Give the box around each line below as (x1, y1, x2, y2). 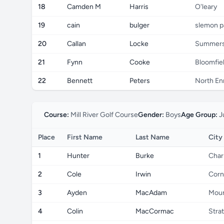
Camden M (67, 2, 101, 11)
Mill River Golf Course (69, 110, 138, 119)
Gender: (138, 110, 164, 119)
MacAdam (135, 188, 167, 197)
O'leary (195, 2, 217, 11)
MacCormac (135, 207, 174, 215)
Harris (129, 2, 148, 11)
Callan (67, 39, 86, 48)
